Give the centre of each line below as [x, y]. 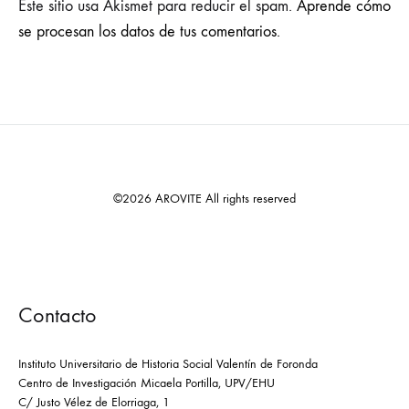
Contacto [58, 315]
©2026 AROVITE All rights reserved [204, 199]
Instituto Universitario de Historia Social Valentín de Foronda [168, 364]
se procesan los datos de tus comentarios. [149, 31]
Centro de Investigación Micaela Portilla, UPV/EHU [147, 383]
